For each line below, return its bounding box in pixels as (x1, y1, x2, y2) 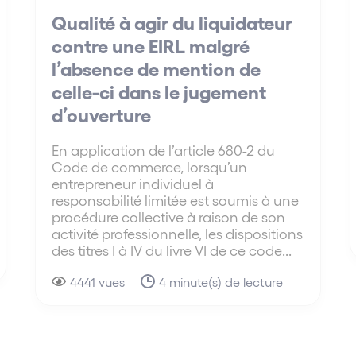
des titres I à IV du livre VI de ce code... (52, 242, 292, 259)
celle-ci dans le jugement (52, 79, 267, 103)
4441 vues (70, 274, 126, 290)
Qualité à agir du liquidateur (52, 10, 293, 34)
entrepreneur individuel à (52, 175, 215, 192)
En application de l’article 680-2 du (52, 141, 276, 159)
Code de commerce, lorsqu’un (52, 158, 248, 176)
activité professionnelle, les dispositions (52, 225, 304, 242)
